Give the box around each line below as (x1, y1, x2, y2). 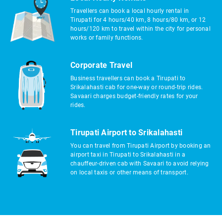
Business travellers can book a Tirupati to (70, 75, 186, 82)
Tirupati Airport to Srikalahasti (70, 128, 182, 137)
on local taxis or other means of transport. (70, 169, 188, 176)
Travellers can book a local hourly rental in (70, 7, 189, 14)
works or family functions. (70, 34, 143, 41)
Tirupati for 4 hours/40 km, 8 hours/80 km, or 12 (70, 16, 206, 23)
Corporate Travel (70, 60, 132, 70)
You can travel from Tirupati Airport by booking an (70, 142, 211, 149)
